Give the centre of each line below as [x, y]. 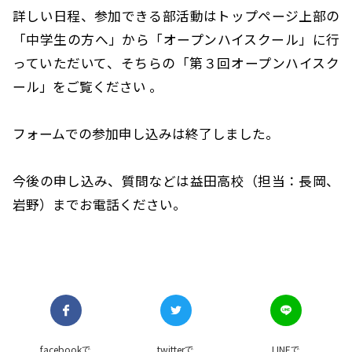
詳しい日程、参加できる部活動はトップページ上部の [176, 16]
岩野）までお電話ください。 [99, 205]
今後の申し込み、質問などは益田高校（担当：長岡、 [176, 181]
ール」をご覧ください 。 [88, 87]
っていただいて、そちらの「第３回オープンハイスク [176, 63]
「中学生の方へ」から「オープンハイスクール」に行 [176, 40]
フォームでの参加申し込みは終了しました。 [146, 134]
